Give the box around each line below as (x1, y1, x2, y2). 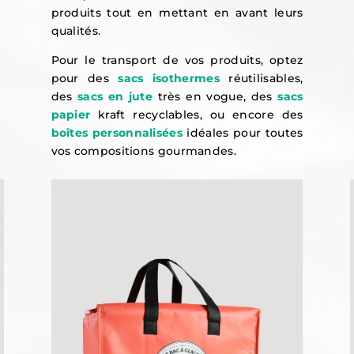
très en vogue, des (153, 88, 278, 104)
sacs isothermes (118, 70, 220, 85)
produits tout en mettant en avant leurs (51, 5, 303, 20)
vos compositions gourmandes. (51, 143, 236, 158)
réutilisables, (228, 70, 303, 85)
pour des (51, 70, 119, 85)
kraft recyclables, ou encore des (90, 107, 303, 122)
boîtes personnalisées (51, 125, 183, 140)
